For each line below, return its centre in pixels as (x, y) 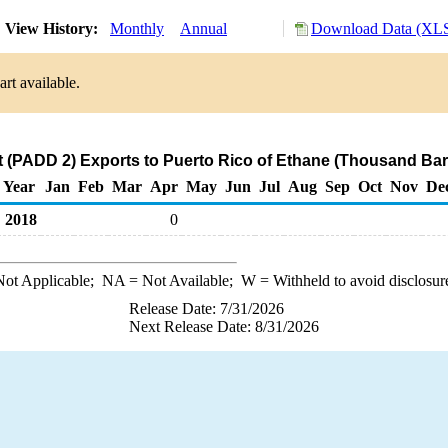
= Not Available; (182, 280)
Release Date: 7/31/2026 (206, 308)
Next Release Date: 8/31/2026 (224, 326)
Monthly (137, 28)
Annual (203, 28)
